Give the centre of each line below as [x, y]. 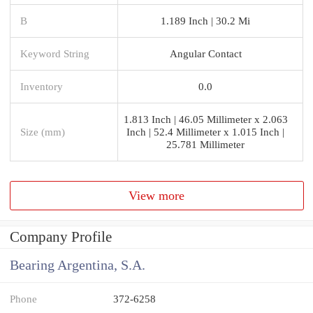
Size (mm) [43, 131]
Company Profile [61, 237]
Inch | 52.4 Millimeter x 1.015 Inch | [205, 131]
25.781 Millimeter [205, 144]
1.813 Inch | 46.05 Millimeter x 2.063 [205, 119]
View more [157, 195]
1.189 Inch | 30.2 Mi [205, 20]
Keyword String [55, 53]
